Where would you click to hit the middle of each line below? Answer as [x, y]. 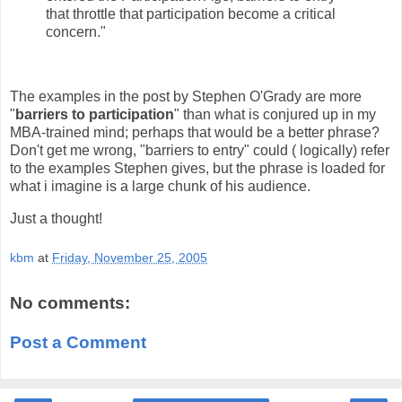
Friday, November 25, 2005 [130, 257]
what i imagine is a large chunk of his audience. [160, 187]
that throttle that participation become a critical [191, 14]
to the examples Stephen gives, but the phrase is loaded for [197, 169]
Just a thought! [56, 218]
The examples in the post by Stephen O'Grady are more [186, 97]
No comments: [70, 303]
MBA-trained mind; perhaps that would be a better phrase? [195, 133]
